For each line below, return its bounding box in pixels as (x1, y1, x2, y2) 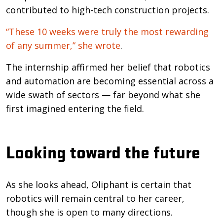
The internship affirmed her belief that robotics (6, 61, 210, 73)
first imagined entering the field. (6, 102, 144, 114)
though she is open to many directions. (6, 206, 173, 218)
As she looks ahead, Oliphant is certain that (6, 178, 191, 190)
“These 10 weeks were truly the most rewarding (6, 25, 209, 37)
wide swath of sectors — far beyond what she (6, 88, 200, 101)
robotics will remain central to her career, (6, 192, 184, 204)
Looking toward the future (6, 139, 200, 163)
